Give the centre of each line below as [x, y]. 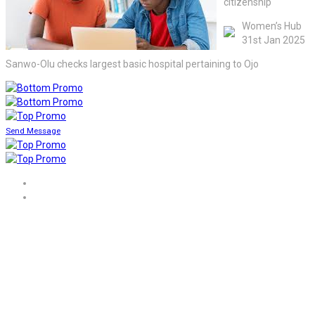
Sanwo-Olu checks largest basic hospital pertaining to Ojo [132, 64]
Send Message [33, 130]
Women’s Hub [272, 26]
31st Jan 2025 [274, 40]
